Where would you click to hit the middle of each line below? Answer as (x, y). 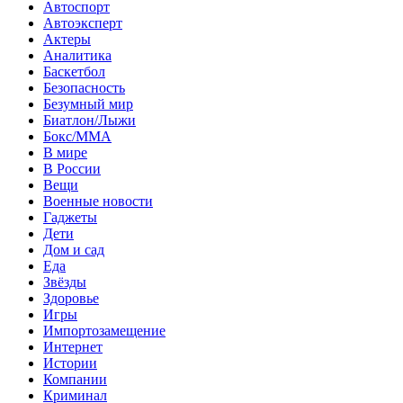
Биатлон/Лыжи (90, 120)
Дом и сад (74, 249)
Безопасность (84, 87)
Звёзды (65, 282)
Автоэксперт (83, 22)
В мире (65, 152)
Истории (70, 363)
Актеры (67, 39)
